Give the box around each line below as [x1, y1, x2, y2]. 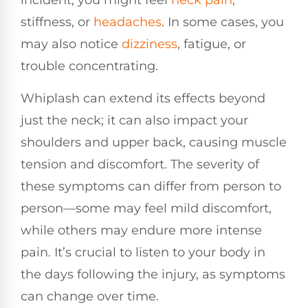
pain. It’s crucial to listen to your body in [21, 244, 265, 260]
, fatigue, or [177, 36, 246, 52]
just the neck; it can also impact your [21, 112, 248, 128]
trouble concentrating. [21, 58, 158, 74]
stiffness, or [21, 14, 93, 30]
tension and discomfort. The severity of [21, 156, 259, 172]
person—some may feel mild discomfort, [21, 200, 272, 216]
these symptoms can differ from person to [21, 178, 281, 194]
